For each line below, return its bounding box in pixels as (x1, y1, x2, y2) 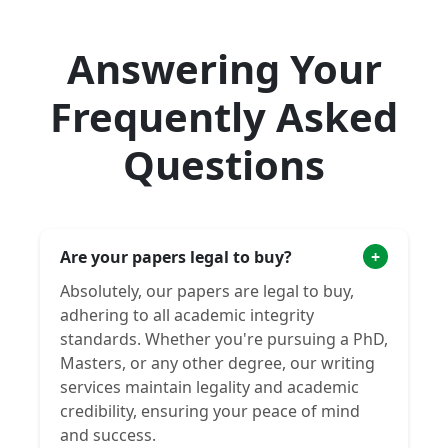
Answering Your (66, 41, 382, 96)
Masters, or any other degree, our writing (60, 352, 375, 374)
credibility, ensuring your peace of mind (60, 400, 360, 422)
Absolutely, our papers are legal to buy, (60, 280, 354, 302)
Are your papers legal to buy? (60, 245, 292, 268)
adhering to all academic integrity (60, 304, 314, 326)
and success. (60, 424, 156, 446)
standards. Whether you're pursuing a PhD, (60, 328, 388, 350)
